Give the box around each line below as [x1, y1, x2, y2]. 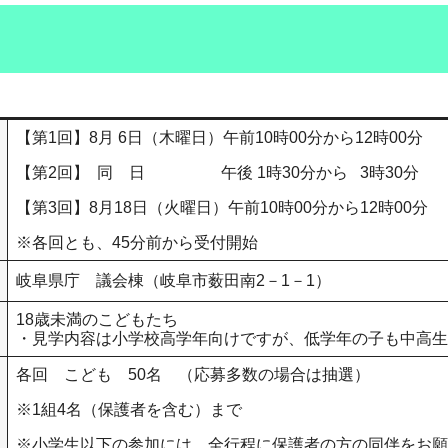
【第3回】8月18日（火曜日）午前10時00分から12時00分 [16, 199, 428, 217]
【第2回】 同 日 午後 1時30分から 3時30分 [16, 164, 419, 182]
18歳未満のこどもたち [16, 311, 178, 329]
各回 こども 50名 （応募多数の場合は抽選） [16, 366, 370, 384]
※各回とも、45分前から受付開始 [16, 234, 258, 252]
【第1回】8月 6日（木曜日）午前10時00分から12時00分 [16, 129, 423, 147]
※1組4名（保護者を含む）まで [16, 401, 242, 419]
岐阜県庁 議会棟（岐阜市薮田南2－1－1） [16, 272, 331, 290]
